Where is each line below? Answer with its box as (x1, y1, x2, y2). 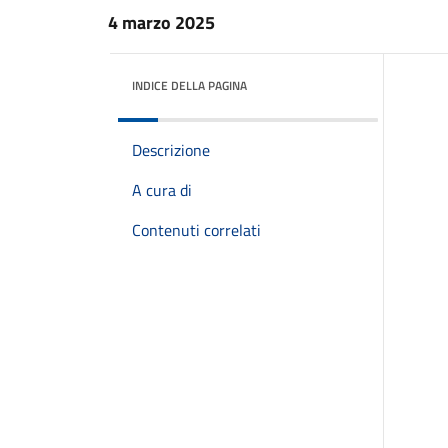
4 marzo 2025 (108, 9, 215, 36)
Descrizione (132, 138, 210, 162)
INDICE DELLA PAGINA (132, 76, 247, 95)
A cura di (132, 178, 192, 202)
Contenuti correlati (132, 218, 261, 242)
